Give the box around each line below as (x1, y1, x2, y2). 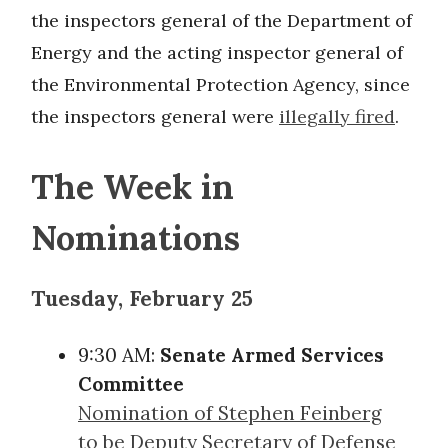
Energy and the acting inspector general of (31, 40, 403, 64)
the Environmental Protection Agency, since (31, 72, 410, 96)
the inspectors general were (31, 104, 279, 128)
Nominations (31, 215, 240, 259)
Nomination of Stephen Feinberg (78, 400, 382, 425)
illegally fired (279, 104, 395, 128)
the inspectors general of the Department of (31, 8, 412, 32)
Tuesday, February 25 (31, 284, 253, 312)
